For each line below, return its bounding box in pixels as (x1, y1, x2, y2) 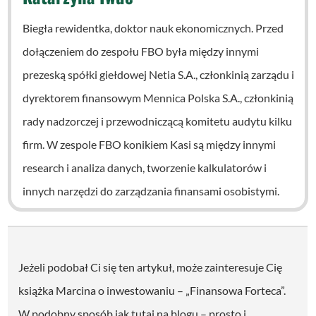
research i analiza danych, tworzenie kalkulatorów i (23, 160, 267, 174)
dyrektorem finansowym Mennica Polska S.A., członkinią (23, 90, 294, 104)
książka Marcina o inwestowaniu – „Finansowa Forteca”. (18, 283, 286, 297)
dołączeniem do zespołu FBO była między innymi (23, 44, 260, 58)
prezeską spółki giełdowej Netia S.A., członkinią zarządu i (23, 67, 295, 81)
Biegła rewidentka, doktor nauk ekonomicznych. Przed (23, 20, 284, 35)
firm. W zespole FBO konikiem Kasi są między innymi (23, 137, 276, 151)
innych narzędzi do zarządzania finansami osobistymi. (23, 183, 280, 197)
